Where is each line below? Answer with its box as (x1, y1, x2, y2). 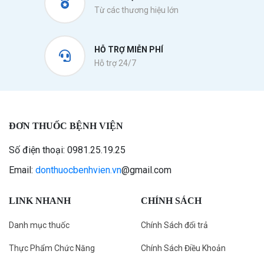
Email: (9, 164, 35, 176)
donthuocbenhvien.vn (35, 164, 121, 176)
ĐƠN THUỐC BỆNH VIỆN (9, 121, 123, 131)
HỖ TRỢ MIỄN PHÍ (94, 45, 163, 54)
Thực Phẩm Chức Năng (9, 243, 95, 253)
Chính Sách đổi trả (141, 220, 208, 230)
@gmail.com (121, 164, 171, 176)
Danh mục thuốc (9, 220, 70, 230)
